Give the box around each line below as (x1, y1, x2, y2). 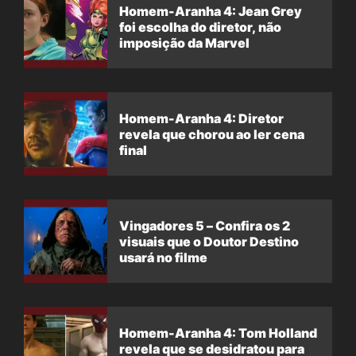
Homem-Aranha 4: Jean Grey (119, 2, 302, 19)
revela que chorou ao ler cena (119, 126, 304, 142)
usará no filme (119, 249, 207, 265)
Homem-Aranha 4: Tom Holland (119, 324, 317, 341)
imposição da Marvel (119, 34, 250, 51)
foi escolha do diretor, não (119, 18, 281, 35)
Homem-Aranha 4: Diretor (119, 110, 284, 126)
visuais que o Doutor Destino (119, 233, 299, 250)
